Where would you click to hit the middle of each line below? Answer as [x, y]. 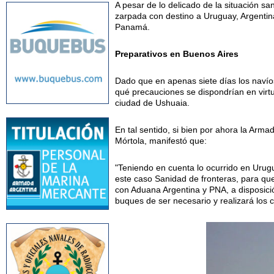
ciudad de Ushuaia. [153, 103]
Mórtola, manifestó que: [161, 141]
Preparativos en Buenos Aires [177, 54]
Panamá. [133, 27]
